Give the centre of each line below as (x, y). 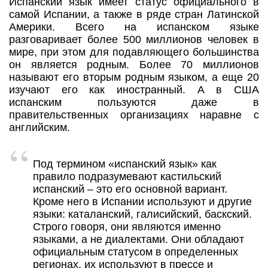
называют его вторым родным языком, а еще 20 (134, 77)
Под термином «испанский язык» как (125, 164)
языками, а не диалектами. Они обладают (138, 240)
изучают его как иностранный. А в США (134, 90)
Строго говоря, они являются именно (127, 227)
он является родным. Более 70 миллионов (134, 65)
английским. (39, 128)
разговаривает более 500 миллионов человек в (134, 40)
